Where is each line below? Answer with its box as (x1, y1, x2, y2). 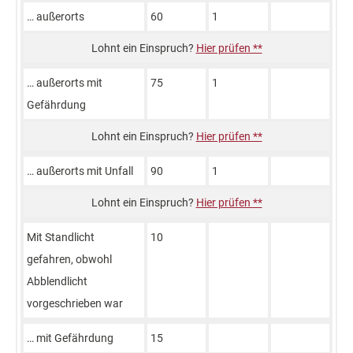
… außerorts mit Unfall (27, 165, 133, 177)
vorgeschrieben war (27, 297, 123, 310)
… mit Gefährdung (27, 332, 113, 344)
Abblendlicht (27, 275, 87, 288)
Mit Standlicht (27, 231, 95, 243)
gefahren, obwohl (27, 253, 112, 266)
